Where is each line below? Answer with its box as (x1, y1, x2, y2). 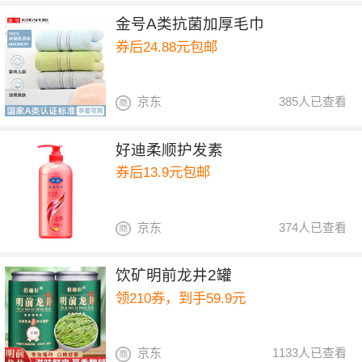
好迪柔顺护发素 (116, 141, 224, 158)
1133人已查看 (272, 346, 347, 360)
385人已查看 (279, 95, 347, 109)
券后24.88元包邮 (116, 38, 218, 55)
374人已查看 (279, 220, 347, 234)
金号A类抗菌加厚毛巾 (116, 15, 265, 33)
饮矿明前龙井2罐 (116, 267, 233, 284)
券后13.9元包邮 (116, 164, 211, 181)
